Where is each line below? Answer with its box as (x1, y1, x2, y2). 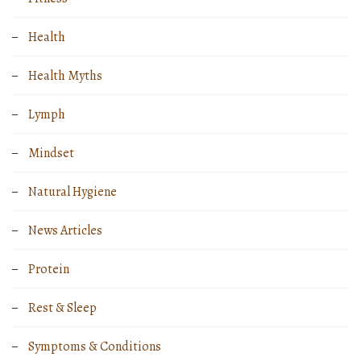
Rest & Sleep (28, 299, 97, 317)
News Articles (28, 222, 102, 240)
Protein (28, 260, 69, 279)
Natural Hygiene (28, 183, 117, 201)
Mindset (28, 144, 74, 163)
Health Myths (28, 67, 102, 85)
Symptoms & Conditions (28, 338, 161, 356)
